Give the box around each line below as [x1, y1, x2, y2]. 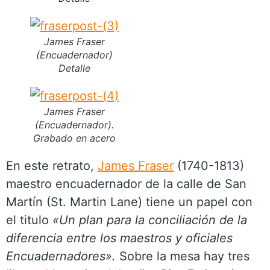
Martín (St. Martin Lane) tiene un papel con [6, 195, 253, 209]
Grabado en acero [33, 132, 116, 144]
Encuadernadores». [6, 249, 116, 263]
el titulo [6, 213, 52, 227]
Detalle [58, 62, 90, 74]
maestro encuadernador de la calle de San [6, 177, 246, 191]
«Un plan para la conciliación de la [52, 213, 247, 227]
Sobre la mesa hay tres [116, 249, 250, 263]
